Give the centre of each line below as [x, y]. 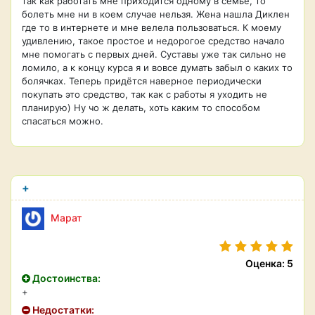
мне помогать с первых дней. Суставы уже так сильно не [154, 54]
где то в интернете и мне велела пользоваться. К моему [152, 27]
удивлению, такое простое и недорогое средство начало [153, 41]
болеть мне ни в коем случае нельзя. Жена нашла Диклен [156, 14]
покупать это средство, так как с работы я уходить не [144, 94]
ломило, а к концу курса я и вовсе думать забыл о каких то [157, 67]
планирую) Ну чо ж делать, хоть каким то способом [141, 108]
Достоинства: [65, 278]
